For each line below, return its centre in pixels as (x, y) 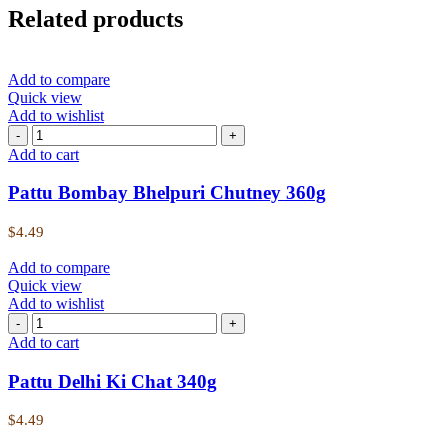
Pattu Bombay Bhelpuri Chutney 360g (167, 193)
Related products (95, 18)
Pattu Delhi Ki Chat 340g (112, 381)
